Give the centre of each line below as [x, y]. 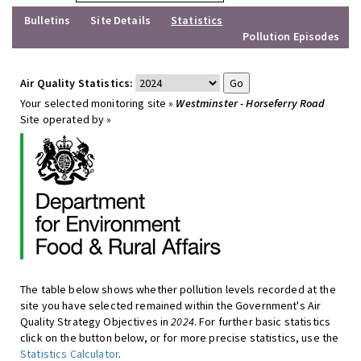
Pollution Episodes [291, 36]
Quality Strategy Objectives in [96, 322]
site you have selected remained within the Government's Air [171, 305]
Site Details [120, 20]
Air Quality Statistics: [77, 83]
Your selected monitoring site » [98, 103]
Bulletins [48, 20]
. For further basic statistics [262, 322]
